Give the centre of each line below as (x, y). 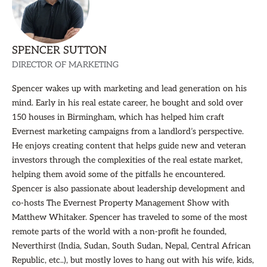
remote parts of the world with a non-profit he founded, (119, 232)
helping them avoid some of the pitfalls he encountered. (119, 174)
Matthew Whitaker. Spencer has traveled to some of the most (130, 217)
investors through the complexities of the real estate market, (127, 160)
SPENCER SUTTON (59, 50)
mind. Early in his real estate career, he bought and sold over (128, 103)
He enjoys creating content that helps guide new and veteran (129, 146)
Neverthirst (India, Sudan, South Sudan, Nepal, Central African (131, 246)
